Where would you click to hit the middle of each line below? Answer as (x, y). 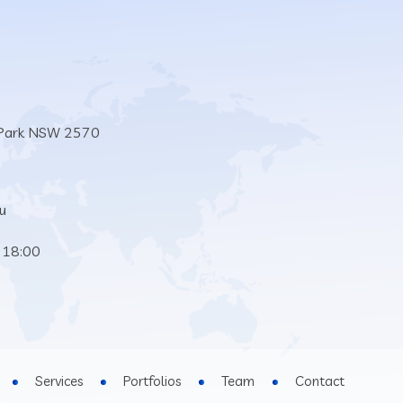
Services (58, 381)
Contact (319, 381)
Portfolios (152, 381)
